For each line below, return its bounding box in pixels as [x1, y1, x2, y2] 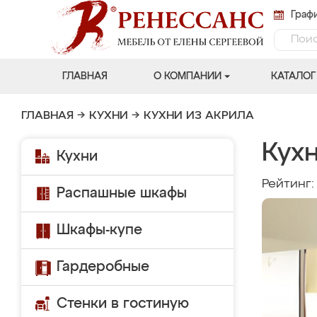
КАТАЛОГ [270, 71, 316, 81]
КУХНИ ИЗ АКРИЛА [144, 110, 254, 122]
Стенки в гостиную [57, 296, 189, 311]
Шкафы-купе [57, 223, 142, 237]
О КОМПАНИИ [153, 71, 221, 81]
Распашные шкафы [57, 186, 187, 200]
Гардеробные [57, 260, 149, 274]
